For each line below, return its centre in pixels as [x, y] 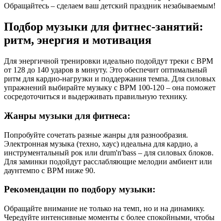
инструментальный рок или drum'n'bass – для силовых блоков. [109, 152]
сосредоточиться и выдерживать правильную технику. [96, 97]
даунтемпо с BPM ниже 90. [50, 170]
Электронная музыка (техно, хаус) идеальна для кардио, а [101, 144]
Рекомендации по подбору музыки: [80, 189]
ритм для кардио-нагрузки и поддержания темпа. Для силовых [110, 79]
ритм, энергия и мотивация [78, 40]
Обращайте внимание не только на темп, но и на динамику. [104, 208]
